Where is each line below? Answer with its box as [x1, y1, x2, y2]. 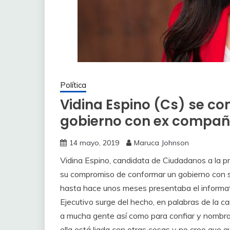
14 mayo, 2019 [69, 138, 119, 148]
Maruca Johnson [134, 138, 189, 148]
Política [60, 80, 86, 90]
